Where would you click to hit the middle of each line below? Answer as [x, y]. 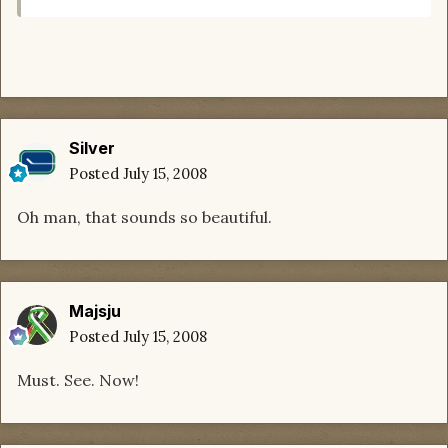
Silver [92, 148]
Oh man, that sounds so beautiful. [144, 217]
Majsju [95, 311]
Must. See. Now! [78, 380]
